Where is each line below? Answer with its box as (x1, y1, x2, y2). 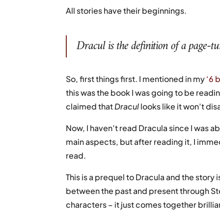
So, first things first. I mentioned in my (66, 73, 207, 84)
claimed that (66, 101, 115, 111)
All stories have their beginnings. (66, 5, 187, 16)
